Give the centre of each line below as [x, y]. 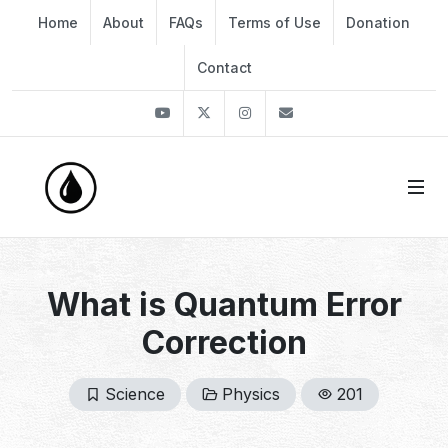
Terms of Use [274, 22]
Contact [224, 67]
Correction [224, 342]
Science [135, 394]
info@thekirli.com [370, 112]
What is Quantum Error [224, 304]
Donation [378, 22]
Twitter [249, 112]
